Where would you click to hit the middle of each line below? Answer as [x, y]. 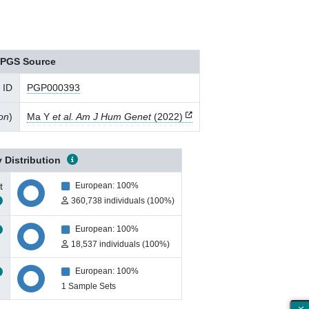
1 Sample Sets [89, 286]
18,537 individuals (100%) [120, 244]
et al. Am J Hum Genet [102, 117]
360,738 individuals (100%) [123, 201]
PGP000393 [53, 88]
